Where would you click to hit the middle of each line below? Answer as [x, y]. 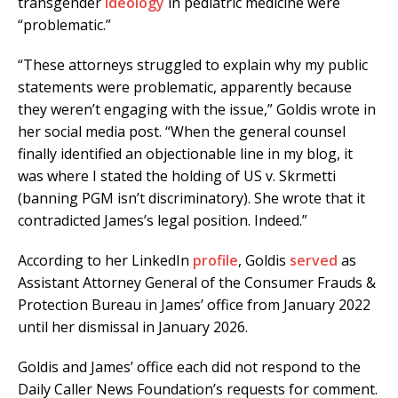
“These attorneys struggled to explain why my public [193, 65]
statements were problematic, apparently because [185, 88]
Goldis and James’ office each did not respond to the [189, 367]
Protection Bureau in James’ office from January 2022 [194, 305]
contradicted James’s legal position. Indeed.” [163, 221]
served [314, 261]
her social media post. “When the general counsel [182, 132]
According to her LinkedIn [105, 261]
